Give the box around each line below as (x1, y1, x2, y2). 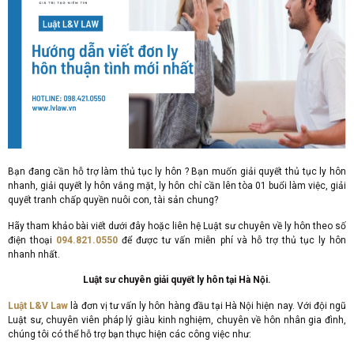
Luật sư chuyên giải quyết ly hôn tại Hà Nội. (83, 274, 271, 286)
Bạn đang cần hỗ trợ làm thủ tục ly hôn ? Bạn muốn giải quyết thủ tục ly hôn (8, 166, 346, 178)
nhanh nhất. (8, 248, 60, 260)
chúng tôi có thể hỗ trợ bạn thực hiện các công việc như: (8, 328, 251, 340)
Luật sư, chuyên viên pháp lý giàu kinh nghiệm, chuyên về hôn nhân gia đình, (8, 314, 346, 326)
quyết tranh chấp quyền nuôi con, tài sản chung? (8, 194, 218, 206)
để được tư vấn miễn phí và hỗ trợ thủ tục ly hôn (118, 234, 347, 246)
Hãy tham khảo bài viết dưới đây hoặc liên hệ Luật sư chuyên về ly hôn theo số (8, 220, 346, 232)
